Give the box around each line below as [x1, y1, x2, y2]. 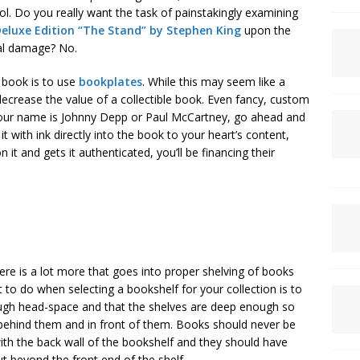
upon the [241, 22, 291, 38]
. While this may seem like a [142, 74, 285, 89]
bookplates [79, 74, 142, 89]
